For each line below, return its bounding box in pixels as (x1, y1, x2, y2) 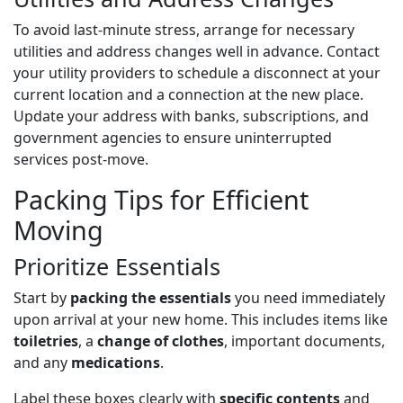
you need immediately (231, 287, 385, 308)
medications (71, 352, 160, 372)
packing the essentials (70, 287, 231, 308)
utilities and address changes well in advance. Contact (13, 40, 380, 61)
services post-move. (13, 148, 148, 169)
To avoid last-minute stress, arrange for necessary (13, 19, 354, 40)
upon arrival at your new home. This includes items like (13, 309, 388, 329)
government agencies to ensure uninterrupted (13, 127, 332, 148)
